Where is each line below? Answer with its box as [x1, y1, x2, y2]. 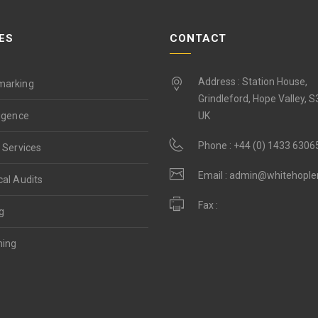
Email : [198, 170, 229, 181]
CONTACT [170, 32, 227, 45]
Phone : [198, 140, 234, 151]
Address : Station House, [198, 76, 307, 87]
